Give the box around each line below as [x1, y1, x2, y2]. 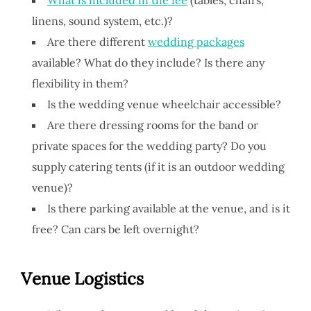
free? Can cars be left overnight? [32, 221, 199, 236]
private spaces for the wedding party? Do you [32, 138, 267, 153]
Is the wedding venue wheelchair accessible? [47, 96, 281, 111]
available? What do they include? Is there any [32, 55, 264, 69]
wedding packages [148, 34, 244, 49]
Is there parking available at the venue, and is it [47, 201, 290, 215]
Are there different [47, 34, 148, 49]
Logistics [70, 267, 144, 289]
